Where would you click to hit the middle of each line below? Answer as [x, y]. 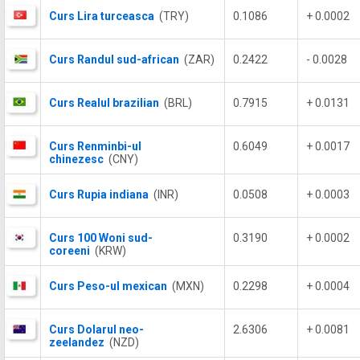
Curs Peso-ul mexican [108, 286]
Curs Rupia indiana [99, 194]
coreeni [70, 251]
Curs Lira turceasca [102, 16]
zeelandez [77, 342]
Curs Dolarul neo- [96, 329]
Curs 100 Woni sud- [101, 238]
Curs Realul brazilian [104, 103]
